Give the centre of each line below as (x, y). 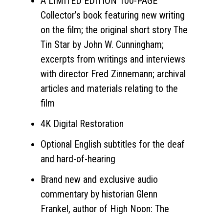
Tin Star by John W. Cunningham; (102, 44)
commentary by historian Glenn (99, 194)
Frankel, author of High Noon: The (105, 208)
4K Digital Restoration (82, 123)
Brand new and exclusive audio (99, 179)
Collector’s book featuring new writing (113, 15)
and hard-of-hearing (78, 159)
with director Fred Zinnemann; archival (113, 74)
